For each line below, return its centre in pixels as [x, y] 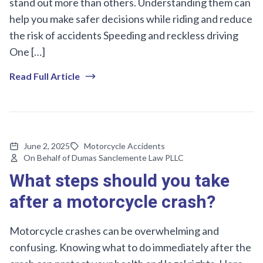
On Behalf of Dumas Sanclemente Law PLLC [104, 157]
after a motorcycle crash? [112, 202]
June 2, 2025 [47, 146]
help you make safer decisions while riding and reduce [131, 18]
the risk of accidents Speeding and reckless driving [124, 35]
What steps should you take [119, 181]
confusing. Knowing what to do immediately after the [130, 247]
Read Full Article [45, 76]
